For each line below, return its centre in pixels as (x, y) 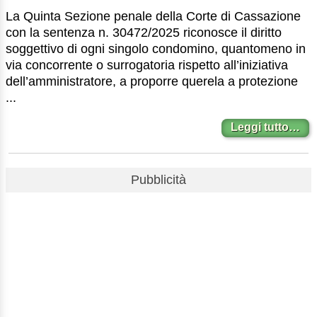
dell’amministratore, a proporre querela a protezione (152, 81)
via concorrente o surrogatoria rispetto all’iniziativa (147, 65)
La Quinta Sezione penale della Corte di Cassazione (153, 16)
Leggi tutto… (266, 127)
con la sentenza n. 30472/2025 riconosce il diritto (144, 32)
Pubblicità (158, 179)
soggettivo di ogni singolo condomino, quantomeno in (156, 48)
